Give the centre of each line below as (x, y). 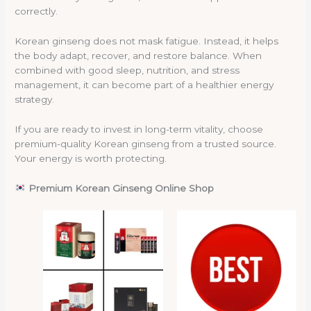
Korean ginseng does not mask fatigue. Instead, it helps (147, 41)
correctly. (36, 11)
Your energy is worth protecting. (91, 158)
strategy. (35, 99)
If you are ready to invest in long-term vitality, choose (139, 129)
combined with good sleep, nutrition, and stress (127, 70)
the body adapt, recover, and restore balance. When (138, 55)
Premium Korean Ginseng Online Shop (121, 188)
